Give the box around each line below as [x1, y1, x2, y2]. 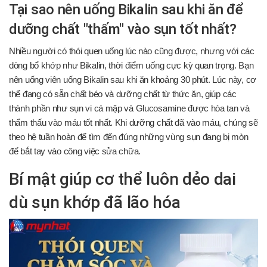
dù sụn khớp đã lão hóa [9, 192, 181, 212]
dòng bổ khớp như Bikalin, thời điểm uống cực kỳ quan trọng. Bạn [9, 60, 254, 70]
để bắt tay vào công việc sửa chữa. [9, 146, 141, 156]
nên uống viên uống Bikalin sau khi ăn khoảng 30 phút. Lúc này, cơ [9, 74, 256, 85]
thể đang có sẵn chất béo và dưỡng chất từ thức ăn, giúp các [9, 89, 237, 99]
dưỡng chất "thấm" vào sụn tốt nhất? [9, 20, 237, 38]
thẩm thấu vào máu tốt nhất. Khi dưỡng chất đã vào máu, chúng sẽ [9, 117, 258, 128]
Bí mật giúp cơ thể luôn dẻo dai [9, 169, 236, 189]
